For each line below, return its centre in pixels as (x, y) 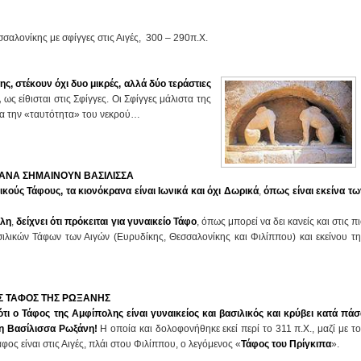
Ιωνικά (174, 191)
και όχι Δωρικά (224, 191)
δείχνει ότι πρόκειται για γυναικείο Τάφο (106, 222)
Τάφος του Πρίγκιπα (286, 344)
